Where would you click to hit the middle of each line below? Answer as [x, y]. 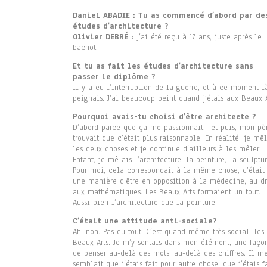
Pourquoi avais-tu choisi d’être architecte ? [164, 117]
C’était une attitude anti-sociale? [145, 221]
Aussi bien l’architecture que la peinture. [145, 203]
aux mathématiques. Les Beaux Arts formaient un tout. [167, 192]
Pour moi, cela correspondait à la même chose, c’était [169, 171]
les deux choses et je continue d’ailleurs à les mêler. [167, 149]
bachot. [85, 48]
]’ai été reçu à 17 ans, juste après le [198, 37]
